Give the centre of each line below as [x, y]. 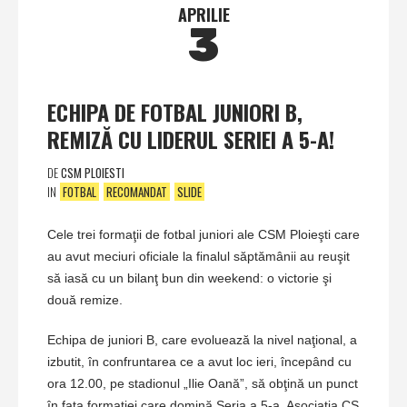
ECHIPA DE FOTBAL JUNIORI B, [175, 111]
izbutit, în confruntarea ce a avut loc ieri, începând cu [199, 361]
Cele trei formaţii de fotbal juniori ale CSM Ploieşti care [203, 234]
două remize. [85, 299]
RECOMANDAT [137, 191]
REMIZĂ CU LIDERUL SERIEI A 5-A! [191, 139]
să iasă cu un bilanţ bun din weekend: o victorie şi [189, 278]
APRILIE [203, 14]
